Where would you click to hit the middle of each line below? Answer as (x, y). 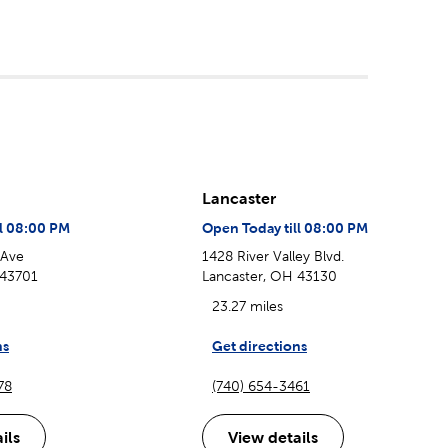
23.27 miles (247, 305)
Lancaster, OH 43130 (269, 275)
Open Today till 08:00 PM (285, 227)
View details (273, 436)
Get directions (259, 345)
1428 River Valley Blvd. (273, 255)
